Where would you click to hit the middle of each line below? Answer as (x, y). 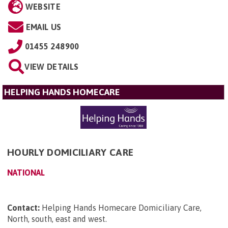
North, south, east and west (56, 219)
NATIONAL (26, 173)
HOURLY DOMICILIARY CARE (70, 152)
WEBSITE (43, 7)
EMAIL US (44, 27)
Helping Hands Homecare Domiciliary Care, (122, 208)
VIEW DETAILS (52, 67)
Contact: (23, 208)
